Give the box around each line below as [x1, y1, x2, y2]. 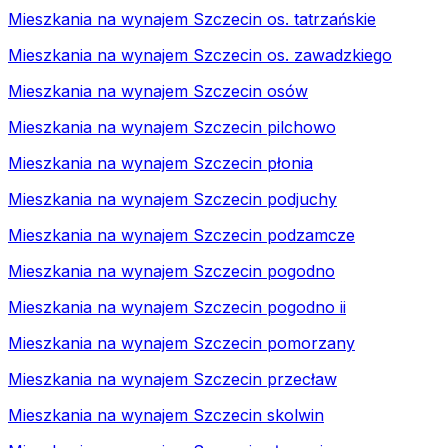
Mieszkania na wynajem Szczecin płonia [8, 152, 313, 173]
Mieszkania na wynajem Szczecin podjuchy [8, 188, 337, 209]
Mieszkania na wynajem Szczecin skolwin [8, 404, 324, 425]
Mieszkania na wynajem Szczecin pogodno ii [8, 296, 346, 317]
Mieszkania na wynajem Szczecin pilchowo [8, 116, 336, 137]
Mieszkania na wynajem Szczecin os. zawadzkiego [8, 44, 392, 65]
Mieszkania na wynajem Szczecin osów [8, 80, 308, 101]
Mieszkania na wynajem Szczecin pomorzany [8, 332, 355, 353]
